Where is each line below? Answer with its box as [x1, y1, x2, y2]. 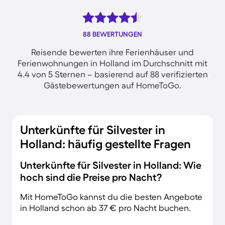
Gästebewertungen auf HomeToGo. [44, 80, 181, 90]
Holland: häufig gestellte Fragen [20, 137, 191, 151]
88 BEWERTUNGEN [83, 30, 142, 38]
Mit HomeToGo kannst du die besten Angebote [20, 192, 202, 201]
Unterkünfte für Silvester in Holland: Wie [20, 160, 201, 171]
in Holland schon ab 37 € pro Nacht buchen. [20, 203, 191, 212]
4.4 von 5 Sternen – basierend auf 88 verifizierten [17, 69, 208, 79]
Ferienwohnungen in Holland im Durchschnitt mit [18, 58, 207, 68]
